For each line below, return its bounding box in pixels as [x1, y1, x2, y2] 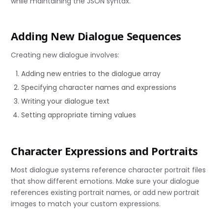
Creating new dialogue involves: [11, 50, 120, 60]
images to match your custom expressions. [11, 199, 161, 209]
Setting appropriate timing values [21, 110, 137, 120]
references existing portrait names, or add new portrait [11, 188, 200, 198]
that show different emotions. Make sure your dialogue [11, 176, 200, 187]
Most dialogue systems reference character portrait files [11, 165, 206, 175]
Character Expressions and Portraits [11, 143, 198, 158]
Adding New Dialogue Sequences [11, 28, 181, 43]
